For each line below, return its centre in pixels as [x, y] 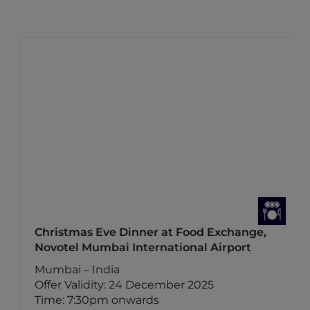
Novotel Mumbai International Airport [143, 247]
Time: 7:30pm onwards [97, 300]
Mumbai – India [77, 270]
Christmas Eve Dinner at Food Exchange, [151, 232]
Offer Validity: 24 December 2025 [125, 285]
